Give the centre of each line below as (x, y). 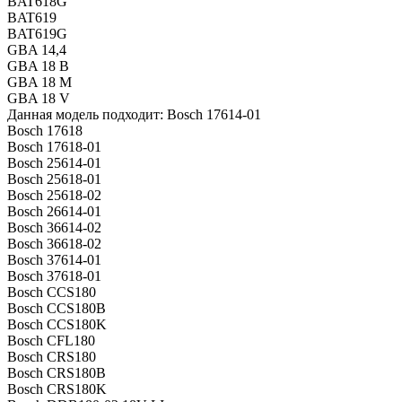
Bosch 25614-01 (54, 163)
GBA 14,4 (37, 50)
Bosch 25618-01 (54, 179)
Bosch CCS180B (57, 309)
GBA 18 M (39, 83)
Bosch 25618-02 (54, 196)
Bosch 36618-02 (54, 244)
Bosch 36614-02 (54, 228)
